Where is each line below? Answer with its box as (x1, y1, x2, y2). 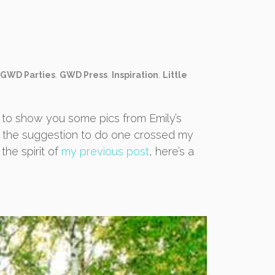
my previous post (61, 145, 149, 158)
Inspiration (112, 70, 158, 80)
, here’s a (149, 145, 194, 158)
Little (163, 70, 187, 80)
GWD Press (60, 70, 107, 80)
